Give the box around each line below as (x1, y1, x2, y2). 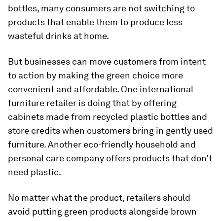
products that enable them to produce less (8, 17, 183, 28)
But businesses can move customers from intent (8, 56, 206, 67)
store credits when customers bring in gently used (8, 125, 213, 136)
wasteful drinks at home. (8, 31, 109, 41)
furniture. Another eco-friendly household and (8, 139, 196, 150)
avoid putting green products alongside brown (8, 206, 197, 217)
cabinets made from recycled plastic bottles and (8, 111, 207, 122)
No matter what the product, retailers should (8, 192, 190, 203)
